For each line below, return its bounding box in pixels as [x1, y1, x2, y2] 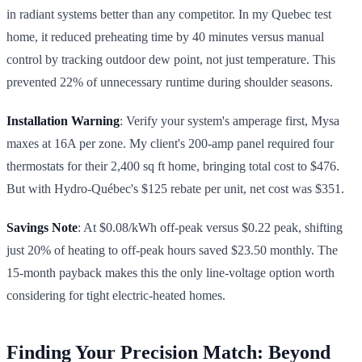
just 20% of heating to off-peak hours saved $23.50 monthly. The [6, 242, 338, 257]
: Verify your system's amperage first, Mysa [120, 113, 339, 128]
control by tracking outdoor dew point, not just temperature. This [6, 52, 335, 66]
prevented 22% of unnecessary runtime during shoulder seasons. [6, 74, 333, 89]
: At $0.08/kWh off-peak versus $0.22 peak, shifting [78, 220, 343, 234]
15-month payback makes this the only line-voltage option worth [6, 265, 335, 280]
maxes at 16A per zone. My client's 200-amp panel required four [6, 136, 334, 150]
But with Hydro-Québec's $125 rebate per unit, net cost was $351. [6, 181, 344, 196]
